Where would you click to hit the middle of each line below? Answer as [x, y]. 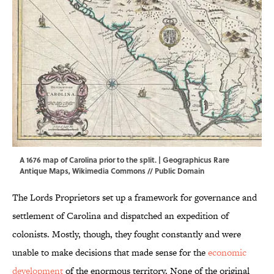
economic [227, 253]
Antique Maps [44, 171]
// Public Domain [175, 171]
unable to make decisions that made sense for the [110, 253]
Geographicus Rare [196, 160]
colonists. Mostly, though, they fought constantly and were [127, 234]
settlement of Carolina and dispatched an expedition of [120, 216]
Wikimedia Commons [109, 171]
